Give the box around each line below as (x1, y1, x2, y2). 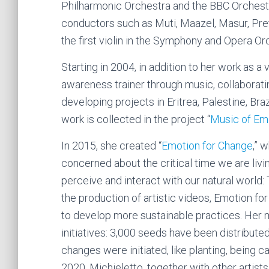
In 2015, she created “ (61, 139, 162, 152)
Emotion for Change (162, 139, 253, 152)
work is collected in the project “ (61, 112, 210, 125)
